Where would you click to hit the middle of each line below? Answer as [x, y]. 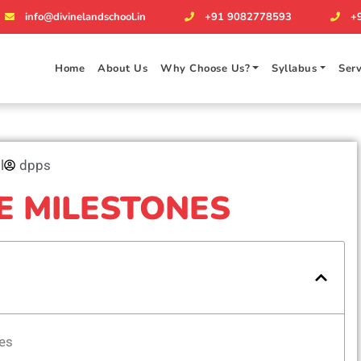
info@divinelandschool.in [85, 17]
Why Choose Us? [205, 68]
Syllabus [295, 68]
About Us [123, 68]
